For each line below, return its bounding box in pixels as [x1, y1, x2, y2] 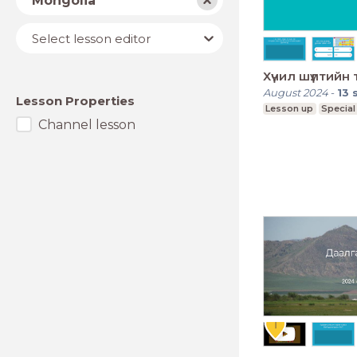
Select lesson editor [32, 30, 151, 46]
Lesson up [265, 102, 314, 114]
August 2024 [263, 85, 328, 99]
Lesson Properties [16, 93, 135, 108]
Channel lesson [38, 116, 135, 132]
